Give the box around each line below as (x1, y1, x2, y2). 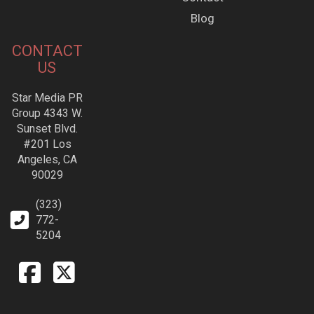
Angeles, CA (17, 152, 77, 166)
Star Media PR (11, 90, 83, 104)
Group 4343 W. (11, 106, 83, 120)
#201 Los (22, 137, 71, 151)
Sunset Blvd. (16, 121, 78, 135)
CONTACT (11, 41, 83, 60)
